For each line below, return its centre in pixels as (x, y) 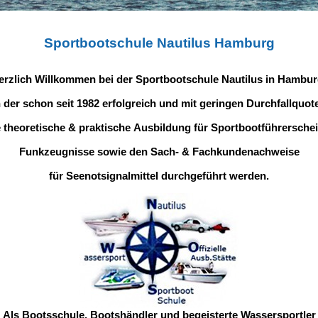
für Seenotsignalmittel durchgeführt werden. (159, 176)
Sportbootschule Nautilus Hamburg (159, 43)
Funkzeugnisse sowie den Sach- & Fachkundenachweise (159, 152)
